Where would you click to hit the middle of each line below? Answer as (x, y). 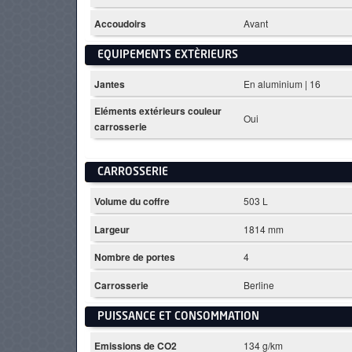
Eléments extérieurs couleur (158, 111)
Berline (259, 285)
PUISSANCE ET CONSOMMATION (179, 317)
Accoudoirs (120, 24)
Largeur (112, 229)
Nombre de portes (135, 257)
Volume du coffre (132, 201)
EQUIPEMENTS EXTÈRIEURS (168, 55)
